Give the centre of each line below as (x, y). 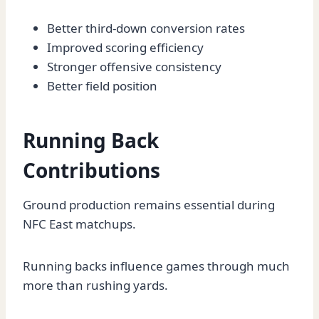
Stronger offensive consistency (134, 67)
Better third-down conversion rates (146, 28)
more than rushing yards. (95, 286)
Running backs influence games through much (156, 266)
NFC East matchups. (79, 224)
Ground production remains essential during (149, 205)
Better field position (102, 86)
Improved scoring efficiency (125, 48)
